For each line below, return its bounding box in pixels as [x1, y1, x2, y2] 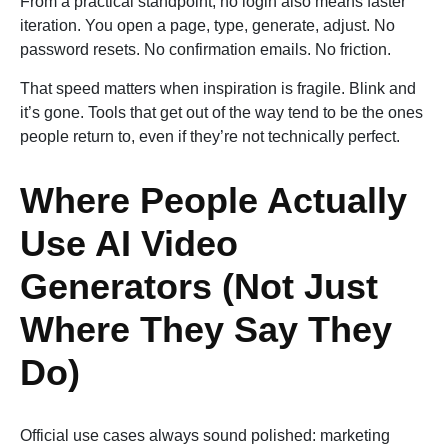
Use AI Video [20, 223, 238, 265]
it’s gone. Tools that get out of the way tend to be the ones [20, 104, 423, 122]
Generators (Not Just [20, 266, 378, 308]
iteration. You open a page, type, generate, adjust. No [20, 17, 395, 35]
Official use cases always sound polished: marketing [20, 427, 390, 445]
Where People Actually [20, 180, 407, 222]
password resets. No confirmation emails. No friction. [20, 41, 391, 59]
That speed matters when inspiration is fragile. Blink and [20, 80, 416, 98]
